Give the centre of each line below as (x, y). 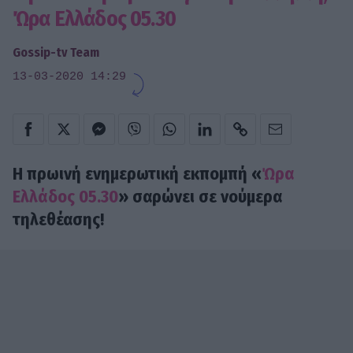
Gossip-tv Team (56, 52)
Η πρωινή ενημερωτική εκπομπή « (137, 174)
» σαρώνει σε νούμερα (200, 197)
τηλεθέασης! (60, 220)
